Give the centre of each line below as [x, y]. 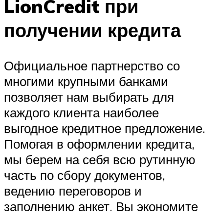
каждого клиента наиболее [81, 113]
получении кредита [92, 30]
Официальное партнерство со [92, 66]
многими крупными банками [86, 81]
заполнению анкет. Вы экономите [101, 207]
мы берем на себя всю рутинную [100, 160]
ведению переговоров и [73, 191]
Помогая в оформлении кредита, [99, 144]
